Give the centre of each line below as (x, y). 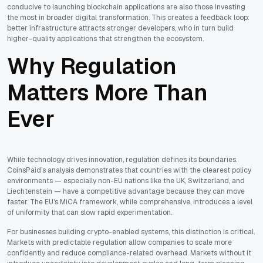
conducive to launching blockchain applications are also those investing (126, 7)
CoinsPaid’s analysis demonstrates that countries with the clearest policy (129, 171)
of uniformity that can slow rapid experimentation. (90, 213)
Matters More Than (107, 93)
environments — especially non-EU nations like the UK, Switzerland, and (126, 181)
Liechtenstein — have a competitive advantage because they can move (126, 192)
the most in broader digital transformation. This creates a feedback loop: (128, 18)
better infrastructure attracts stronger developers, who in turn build (120, 28)
